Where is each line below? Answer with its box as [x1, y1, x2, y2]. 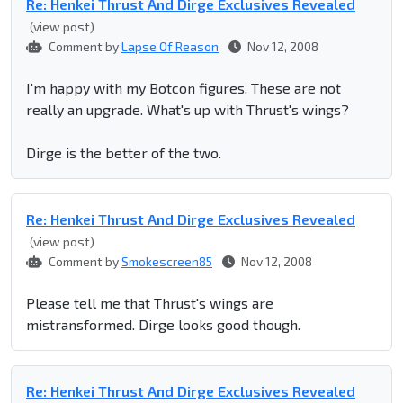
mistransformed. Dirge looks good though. [26, 316, 300, 334]
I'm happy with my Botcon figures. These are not [26, 79, 341, 97]
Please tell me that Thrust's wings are [26, 294, 273, 312]
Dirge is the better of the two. [26, 144, 221, 162]
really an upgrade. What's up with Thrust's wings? [26, 101, 349, 119]
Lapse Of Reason [121, 39, 219, 55]
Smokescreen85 [121, 254, 212, 270]
